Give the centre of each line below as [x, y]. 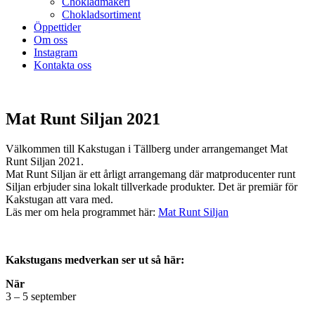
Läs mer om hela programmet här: [82, 212]
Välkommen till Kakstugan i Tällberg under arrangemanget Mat [147, 148]
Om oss [51, 40]
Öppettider [57, 27]
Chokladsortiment [101, 14]
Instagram [56, 52]
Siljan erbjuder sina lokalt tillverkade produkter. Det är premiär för [152, 186]
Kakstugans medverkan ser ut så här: [95, 259]
